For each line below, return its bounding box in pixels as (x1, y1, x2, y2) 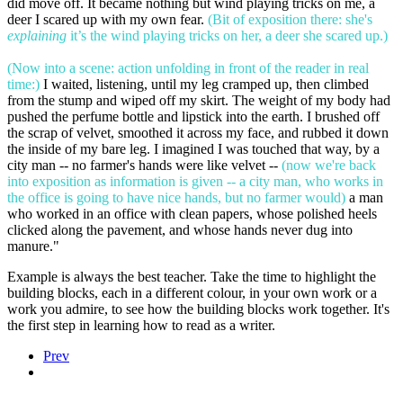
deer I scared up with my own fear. (7, 11, 208, 27)
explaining (7, 27, 67, 43)
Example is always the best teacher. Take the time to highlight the (7, 268, 376, 284)
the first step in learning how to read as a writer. (7, 317, 275, 333)
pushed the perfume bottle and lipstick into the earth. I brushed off (7, 108, 380, 124)
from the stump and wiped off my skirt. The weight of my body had (7, 92, 390, 108)
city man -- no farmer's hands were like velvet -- (7, 157, 282, 173)
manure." (7, 237, 59, 254)
